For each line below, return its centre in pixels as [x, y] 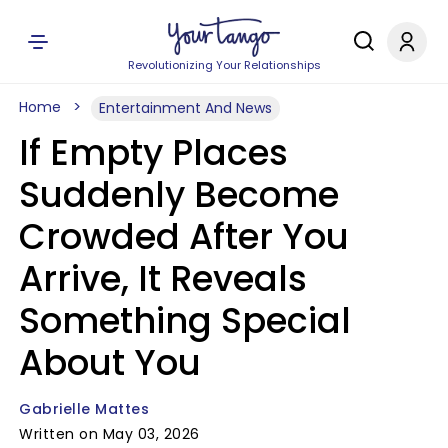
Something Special [185, 320]
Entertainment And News [185, 108]
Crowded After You [184, 236]
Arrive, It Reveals [163, 278]
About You [110, 362]
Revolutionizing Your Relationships [224, 65]
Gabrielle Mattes [84, 409]
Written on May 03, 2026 [109, 434]
